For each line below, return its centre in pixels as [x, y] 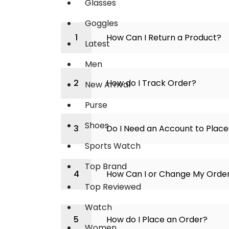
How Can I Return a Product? [164, 38]
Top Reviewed [113, 187]
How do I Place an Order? [157, 220]
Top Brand [106, 166]
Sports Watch [113, 146]
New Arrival [108, 85]
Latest [97, 44]
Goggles [101, 23]
